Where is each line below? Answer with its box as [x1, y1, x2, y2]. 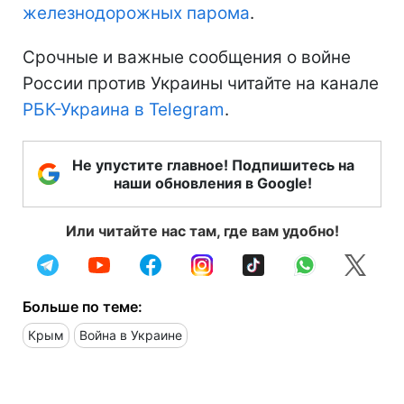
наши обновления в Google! [114, 173, 312, 192]
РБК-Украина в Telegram [23, 98, 225, 120]
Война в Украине [79, 326, 182, 343]
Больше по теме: [23, 297, 142, 316]
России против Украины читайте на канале [23, 72, 379, 94]
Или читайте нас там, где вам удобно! [65, 221, 339, 240]
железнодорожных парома [23, 2, 250, 23]
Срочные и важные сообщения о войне [23, 46, 351, 68]
